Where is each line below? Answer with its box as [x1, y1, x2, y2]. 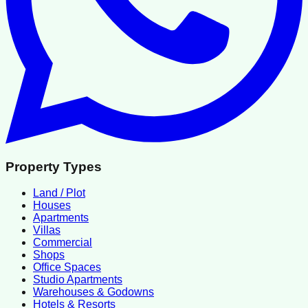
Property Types [5, 159, 102, 174]
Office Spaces [33, 261, 101, 274]
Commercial [33, 236, 92, 249]
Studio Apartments [33, 274, 122, 286]
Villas [33, 224, 60, 236]
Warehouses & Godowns [33, 286, 154, 298]
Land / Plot [33, 187, 85, 199]
